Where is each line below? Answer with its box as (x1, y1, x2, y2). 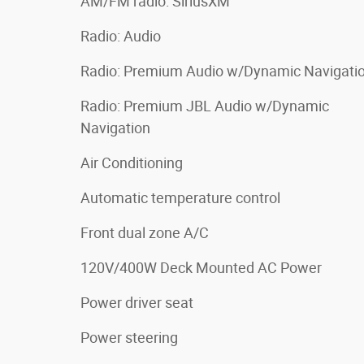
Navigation (80, 119, 150, 136)
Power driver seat (80, 293, 193, 311)
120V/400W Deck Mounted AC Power (80, 258, 322, 276)
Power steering (80, 328, 178, 346)
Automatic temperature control (80, 188, 280, 206)
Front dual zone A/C (80, 223, 209, 241)
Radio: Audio (80, 27, 161, 45)
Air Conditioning (80, 154, 183, 171)
